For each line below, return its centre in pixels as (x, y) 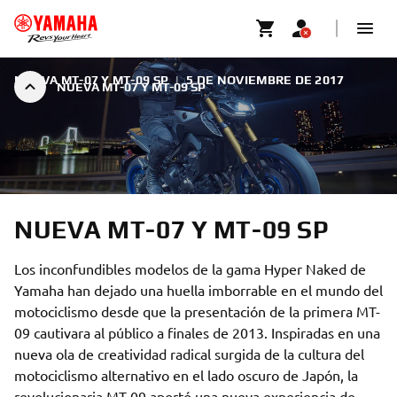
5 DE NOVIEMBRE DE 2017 (265, 80)
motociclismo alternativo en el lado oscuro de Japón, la (186, 375)
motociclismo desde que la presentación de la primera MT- (197, 311)
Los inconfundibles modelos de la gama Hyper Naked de (190, 269)
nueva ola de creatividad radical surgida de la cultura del (189, 354)
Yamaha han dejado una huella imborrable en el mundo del (198, 290)
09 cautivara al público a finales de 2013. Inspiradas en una (197, 332)
